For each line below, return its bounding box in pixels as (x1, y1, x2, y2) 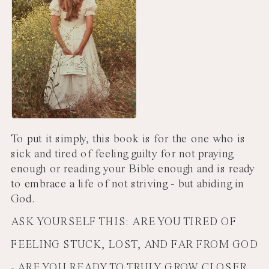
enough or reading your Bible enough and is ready (11, 163, 255, 175)
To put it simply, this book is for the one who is (11, 133, 246, 145)
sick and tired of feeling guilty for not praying (11, 148, 233, 160)
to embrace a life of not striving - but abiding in (11, 178, 244, 190)
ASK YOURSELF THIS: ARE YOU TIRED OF (11, 217, 237, 228)
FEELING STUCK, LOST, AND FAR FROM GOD (11, 239, 259, 251)
